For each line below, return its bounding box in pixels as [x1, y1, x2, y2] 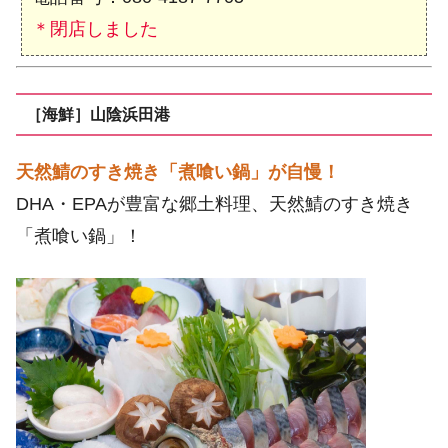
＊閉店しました [32, 18, 158, 39]
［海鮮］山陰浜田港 [25, 105, 170, 123]
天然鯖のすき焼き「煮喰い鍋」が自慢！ [16, 162, 340, 183]
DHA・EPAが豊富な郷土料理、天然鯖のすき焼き [16, 194, 413, 215]
